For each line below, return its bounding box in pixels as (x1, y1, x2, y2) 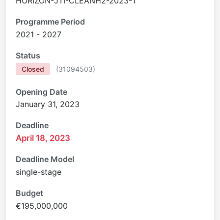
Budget (16, 188, 43, 198)
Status (16, 50, 40, 60)
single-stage (16, 166, 61, 177)
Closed (22, 65, 44, 74)
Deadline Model (16, 154, 74, 165)
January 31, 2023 (16, 99, 80, 110)
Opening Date (16, 86, 67, 97)
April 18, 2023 (16, 133, 70, 143)
